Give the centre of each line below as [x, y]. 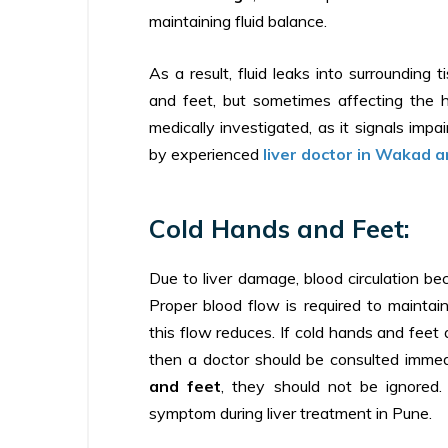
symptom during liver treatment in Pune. [290, 412]
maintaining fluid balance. [238, 20]
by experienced [206, 153]
